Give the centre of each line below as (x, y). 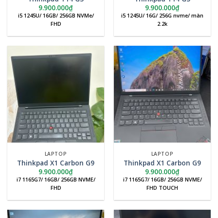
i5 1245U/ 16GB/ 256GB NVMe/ (56, 16)
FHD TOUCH (162, 188)
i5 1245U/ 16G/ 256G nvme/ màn (162, 16)
